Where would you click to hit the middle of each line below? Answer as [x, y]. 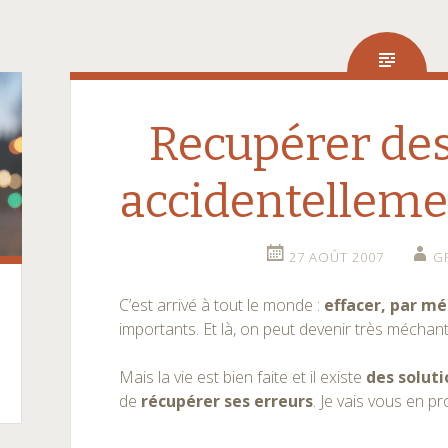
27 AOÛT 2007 [336, 257]
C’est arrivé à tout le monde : [222, 305]
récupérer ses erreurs [227, 401]
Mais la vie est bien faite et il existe [243, 377]
